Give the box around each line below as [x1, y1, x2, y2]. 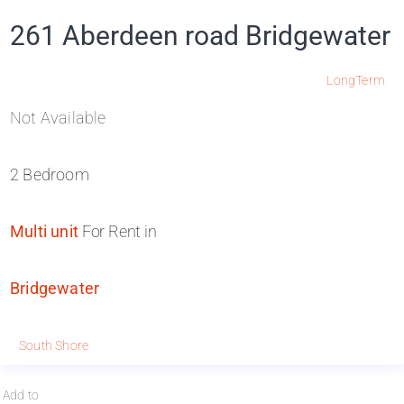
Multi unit [10, 222, 78, 241]
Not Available [10, 108, 106, 127]
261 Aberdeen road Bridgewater [10, 20, 390, 51]
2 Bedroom [10, 165, 89, 184]
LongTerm [326, 73, 385, 87]
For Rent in [78, 222, 157, 241]
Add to [3, 388, 40, 402]
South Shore [19, 338, 89, 353]
